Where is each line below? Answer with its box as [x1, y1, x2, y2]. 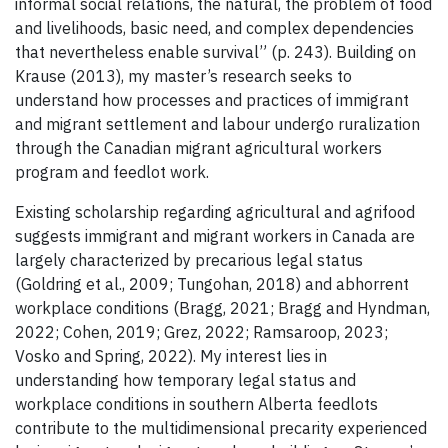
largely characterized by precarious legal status [15, 250, 363, 271]
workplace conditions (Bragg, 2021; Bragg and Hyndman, [15, 298, 430, 319]
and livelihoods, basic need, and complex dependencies [15, 18, 414, 39]
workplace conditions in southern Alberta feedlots [15, 394, 378, 415]
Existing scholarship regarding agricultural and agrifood [15, 202, 415, 223]
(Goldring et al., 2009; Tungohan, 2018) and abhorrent [15, 274, 409, 295]
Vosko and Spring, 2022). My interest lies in [15, 346, 327, 367]
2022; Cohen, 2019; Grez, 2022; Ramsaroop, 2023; [15, 322, 388, 343]
